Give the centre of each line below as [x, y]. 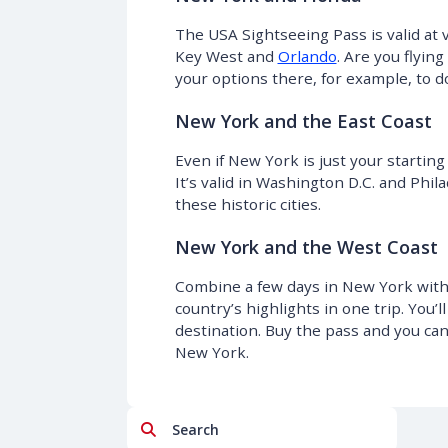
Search [179, 428]
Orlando [307, 55]
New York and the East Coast [303, 120]
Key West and [226, 55]
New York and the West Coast [306, 246]
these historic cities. [247, 203]
